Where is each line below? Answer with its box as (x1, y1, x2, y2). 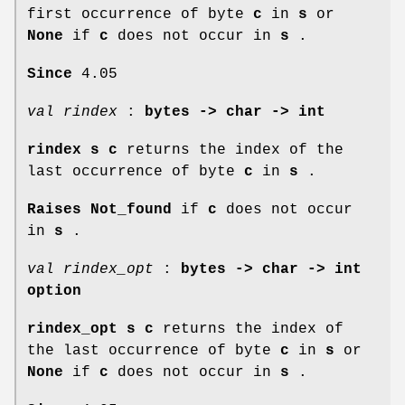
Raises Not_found (27, 201, 172, 218)
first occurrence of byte (27, 5, 253, 23)
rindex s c (27, 141, 118, 158)
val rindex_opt (27, 260, 154, 278)
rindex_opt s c (27, 320, 154, 337)
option (27, 282, 81, 299)
